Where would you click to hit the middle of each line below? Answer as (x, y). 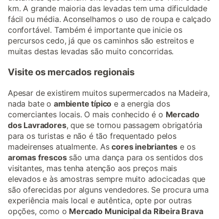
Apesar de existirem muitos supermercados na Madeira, (109, 93)
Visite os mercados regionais (72, 72)
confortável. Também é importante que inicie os (95, 30)
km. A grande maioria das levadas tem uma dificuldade (108, 9)
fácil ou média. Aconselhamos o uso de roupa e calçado (109, 19)
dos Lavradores (37, 125)
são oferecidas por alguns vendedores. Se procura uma (108, 189)
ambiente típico (83, 103)
